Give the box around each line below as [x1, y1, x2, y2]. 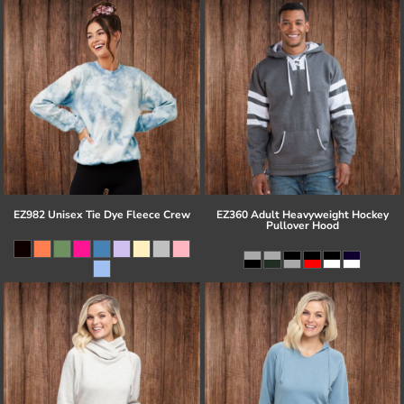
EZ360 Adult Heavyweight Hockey [216, 207, 389, 222]
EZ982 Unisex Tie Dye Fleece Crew [13, 207, 190, 222]
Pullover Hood [265, 217, 339, 233]
